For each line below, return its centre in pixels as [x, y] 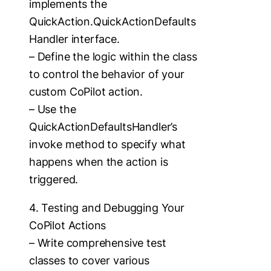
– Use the [53, 109]
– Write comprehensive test [98, 243]
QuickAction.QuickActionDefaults [113, 21]
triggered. [54, 179]
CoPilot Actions [68, 225]
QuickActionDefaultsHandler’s [103, 126]
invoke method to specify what [107, 144]
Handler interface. [74, 39]
